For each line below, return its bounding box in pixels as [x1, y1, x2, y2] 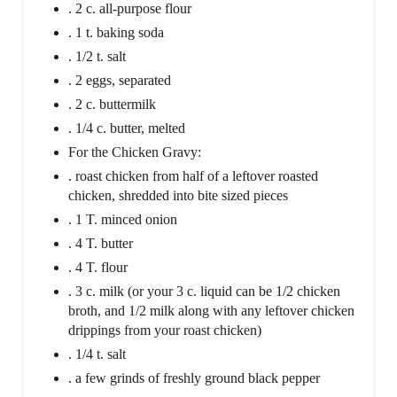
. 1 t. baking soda [68, 25, 164, 41]
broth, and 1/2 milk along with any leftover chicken [68, 303, 354, 319]
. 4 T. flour [68, 260, 128, 276]
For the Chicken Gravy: [68, 144, 201, 160]
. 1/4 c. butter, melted [68, 121, 185, 136]
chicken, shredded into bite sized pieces [68, 188, 288, 204]
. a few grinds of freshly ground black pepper [68, 370, 320, 386]
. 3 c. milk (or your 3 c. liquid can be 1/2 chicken [68, 284, 340, 300]
